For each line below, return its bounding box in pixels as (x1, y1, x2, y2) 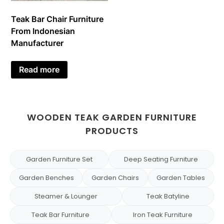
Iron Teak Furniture (132, 210, 192, 220)
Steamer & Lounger (34, 191, 97, 201)
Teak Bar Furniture (31, 210, 90, 220)
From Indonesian (11, 25, 75, 36)
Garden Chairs (91, 173, 139, 183)
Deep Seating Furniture (124, 154, 198, 164)
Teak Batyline (146, 191, 189, 201)
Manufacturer (11, 37, 64, 48)
